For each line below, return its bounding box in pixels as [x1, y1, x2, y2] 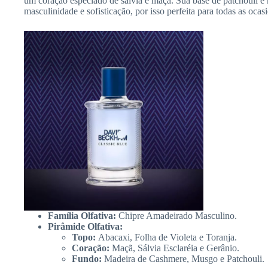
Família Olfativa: [48, 211, 116, 221]
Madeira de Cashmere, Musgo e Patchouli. [102, 254, 264, 264]
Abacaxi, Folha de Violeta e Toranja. [96, 232, 239, 243]
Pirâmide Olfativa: [48, 221, 123, 232]
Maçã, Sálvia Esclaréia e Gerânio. [109, 243, 239, 254]
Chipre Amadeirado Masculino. [116, 211, 237, 221]
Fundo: [72, 254, 102, 264]
